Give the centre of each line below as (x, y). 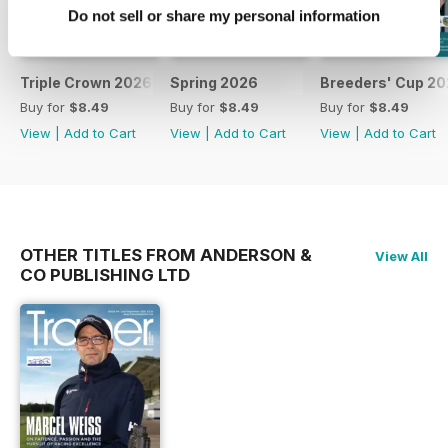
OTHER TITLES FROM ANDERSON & (166, 255)
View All (401, 256)
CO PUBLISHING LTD (105, 275)
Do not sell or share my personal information (224, 16)
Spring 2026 (214, 83)
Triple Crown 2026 (86, 83)
